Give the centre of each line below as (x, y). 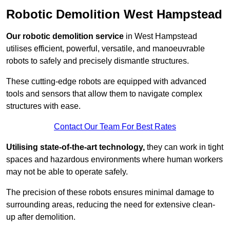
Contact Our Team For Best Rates (115, 127)
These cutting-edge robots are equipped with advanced (106, 82)
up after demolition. (41, 217)
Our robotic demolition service (65, 36)
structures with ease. (43, 106)
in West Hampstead (160, 36)
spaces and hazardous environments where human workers (114, 160)
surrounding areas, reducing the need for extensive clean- (111, 205)
